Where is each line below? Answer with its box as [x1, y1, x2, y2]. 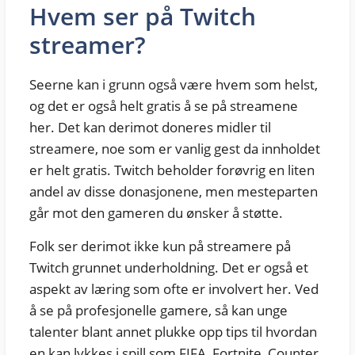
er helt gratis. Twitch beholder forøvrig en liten [29, 160, 315, 179]
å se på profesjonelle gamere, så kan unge [29, 300, 288, 319]
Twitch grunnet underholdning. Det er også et [29, 258, 308, 277]
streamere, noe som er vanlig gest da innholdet [29, 139, 320, 158]
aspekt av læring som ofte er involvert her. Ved [29, 279, 319, 298]
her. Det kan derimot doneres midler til [29, 117, 271, 136]
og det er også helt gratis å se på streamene [29, 96, 298, 115]
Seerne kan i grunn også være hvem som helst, [29, 74, 318, 94]
